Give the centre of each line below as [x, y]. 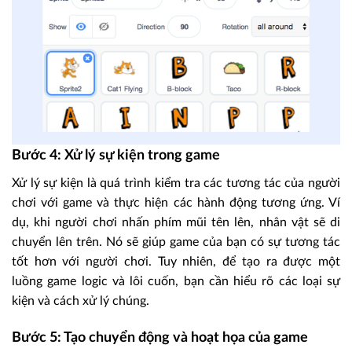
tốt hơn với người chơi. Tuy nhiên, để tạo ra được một [176, 261]
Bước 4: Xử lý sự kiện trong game [116, 155]
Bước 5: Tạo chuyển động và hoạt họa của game [160, 338]
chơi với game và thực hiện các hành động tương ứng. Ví [176, 202]
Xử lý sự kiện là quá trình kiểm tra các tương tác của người [176, 183]
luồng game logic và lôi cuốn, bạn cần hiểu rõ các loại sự [176, 281]
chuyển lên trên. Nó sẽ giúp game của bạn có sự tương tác [176, 242]
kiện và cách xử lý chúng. [81, 301]
